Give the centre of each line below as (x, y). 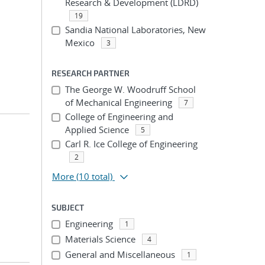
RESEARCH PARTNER (91, 73)
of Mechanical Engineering (118, 102)
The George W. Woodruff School (130, 89)
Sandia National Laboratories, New (135, 30)
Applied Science (97, 130)
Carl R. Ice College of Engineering (131, 144)
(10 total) (94, 176)
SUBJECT (68, 207)
